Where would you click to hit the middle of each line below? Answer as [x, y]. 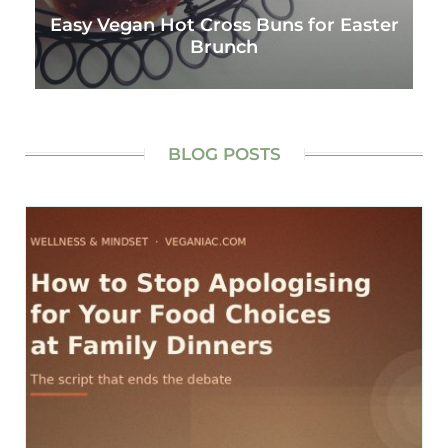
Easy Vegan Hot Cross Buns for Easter [224, 25]
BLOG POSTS [224, 154]
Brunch [224, 47]
